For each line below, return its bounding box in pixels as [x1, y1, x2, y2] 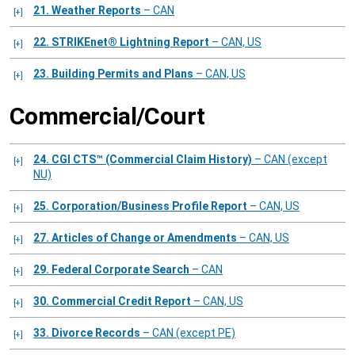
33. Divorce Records [52, 326, 140, 340]
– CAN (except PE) [140, 326, 235, 340]
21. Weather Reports [52, 4, 141, 17]
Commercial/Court [10, 102, 205, 131]
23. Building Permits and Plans [52, 67, 193, 81]
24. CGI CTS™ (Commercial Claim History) [52, 153, 252, 166]
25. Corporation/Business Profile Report [52, 200, 247, 213]
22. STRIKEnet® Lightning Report [52, 36, 209, 49]
